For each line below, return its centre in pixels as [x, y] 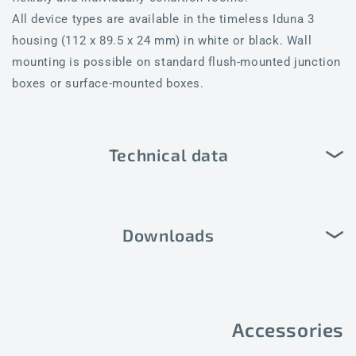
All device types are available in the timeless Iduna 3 [163, 19]
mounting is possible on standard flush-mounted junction [177, 62]
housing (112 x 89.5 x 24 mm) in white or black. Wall [162, 40]
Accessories [288, 329]
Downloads [168, 235]
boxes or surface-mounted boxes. [108, 83]
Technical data [168, 155]
